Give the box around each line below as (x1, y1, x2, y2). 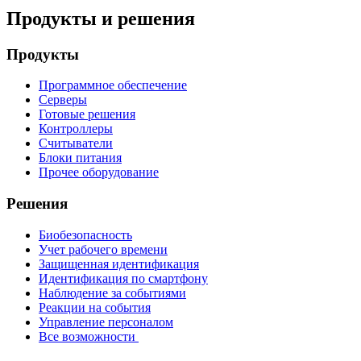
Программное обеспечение (39, 78, 187, 93)
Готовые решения (39, 107, 135, 122)
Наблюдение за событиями (39, 285, 186, 300)
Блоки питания (39, 151, 122, 165)
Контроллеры (39, 122, 113, 136)
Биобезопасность (39, 227, 132, 242)
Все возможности (39, 329, 139, 343)
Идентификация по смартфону (39, 271, 208, 285)
